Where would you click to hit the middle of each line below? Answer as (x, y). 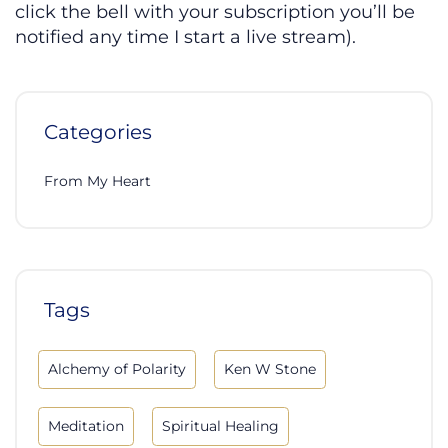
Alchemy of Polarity (117, 369)
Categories (98, 131)
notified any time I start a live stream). (185, 37)
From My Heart (97, 180)
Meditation (86, 426)
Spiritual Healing (220, 426)
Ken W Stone (270, 369)
